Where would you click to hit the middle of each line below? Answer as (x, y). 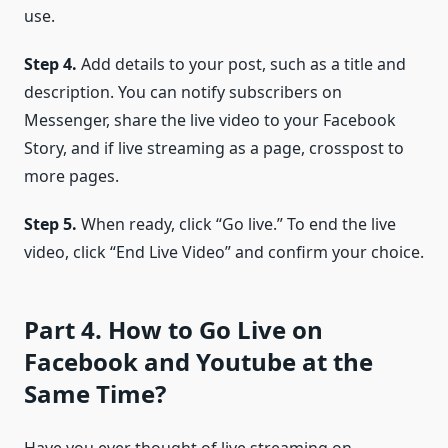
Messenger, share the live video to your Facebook (210, 119)
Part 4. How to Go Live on (173, 329)
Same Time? (95, 393)
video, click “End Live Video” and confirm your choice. (224, 251)
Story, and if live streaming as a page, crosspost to (214, 147)
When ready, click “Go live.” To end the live (238, 223)
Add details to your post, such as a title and (243, 63)
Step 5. (52, 223)
